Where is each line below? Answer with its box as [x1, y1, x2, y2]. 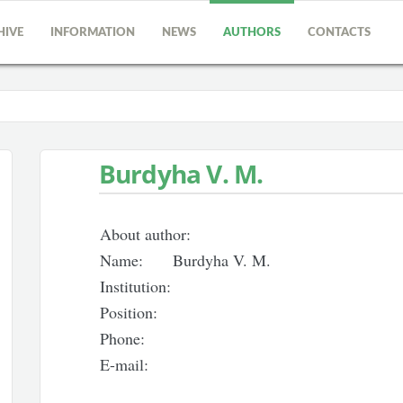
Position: [99, 301, 157, 323]
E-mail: [99, 354, 148, 375]
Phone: [99, 327, 145, 349]
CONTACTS [308, 27, 371, 39]
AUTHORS [223, 27, 281, 39]
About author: [99, 223, 191, 245]
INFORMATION [50, 27, 135, 39]
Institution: [99, 275, 171, 297]
